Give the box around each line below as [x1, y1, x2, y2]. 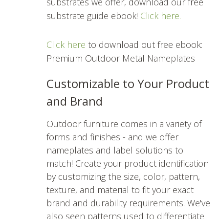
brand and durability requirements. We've [46, 197, 210, 209]
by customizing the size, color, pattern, [46, 171, 200, 183]
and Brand [46, 93, 103, 109]
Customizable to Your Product [46, 75, 209, 92]
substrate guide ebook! [46, 10, 140, 22]
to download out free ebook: [86, 39, 202, 51]
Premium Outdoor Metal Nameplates [46, 52, 195, 65]
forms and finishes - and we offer [46, 131, 178, 143]
